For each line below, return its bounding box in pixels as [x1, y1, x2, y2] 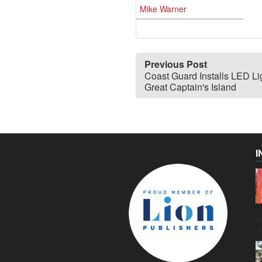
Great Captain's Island [144, 80, 236, 94]
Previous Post [144, 57, 207, 71]
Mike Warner [140, 3, 187, 15]
